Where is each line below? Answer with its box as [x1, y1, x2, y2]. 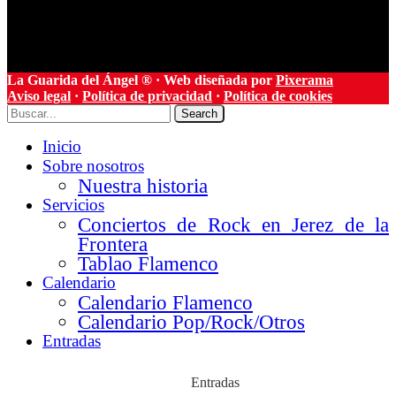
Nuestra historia [78, 173, 208, 197]
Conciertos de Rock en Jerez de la [78, 212, 389, 236]
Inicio [42, 136, 81, 156]
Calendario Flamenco [78, 290, 253, 314]
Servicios [42, 194, 104, 214]
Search [181, 106, 217, 120]
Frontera [78, 232, 148, 255]
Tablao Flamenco [78, 251, 218, 275]
